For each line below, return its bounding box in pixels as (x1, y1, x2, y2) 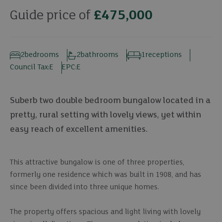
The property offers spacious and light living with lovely (10, 208, 201, 216)
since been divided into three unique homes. (10, 183, 159, 191)
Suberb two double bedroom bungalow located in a (10, 96, 211, 106)
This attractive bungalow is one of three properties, (10, 159, 184, 166)
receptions (145, 51, 182, 59)
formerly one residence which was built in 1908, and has (10, 171, 201, 179)
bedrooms (24, 51, 59, 59)
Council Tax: (10, 63, 50, 71)
